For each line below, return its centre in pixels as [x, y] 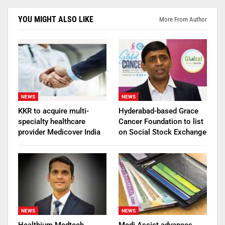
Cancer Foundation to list [161, 121]
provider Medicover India [59, 132]
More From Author [183, 19]
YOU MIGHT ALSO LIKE [56, 19]
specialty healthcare [52, 121]
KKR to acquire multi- [53, 111]
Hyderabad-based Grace [158, 111]
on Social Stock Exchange [162, 132]
